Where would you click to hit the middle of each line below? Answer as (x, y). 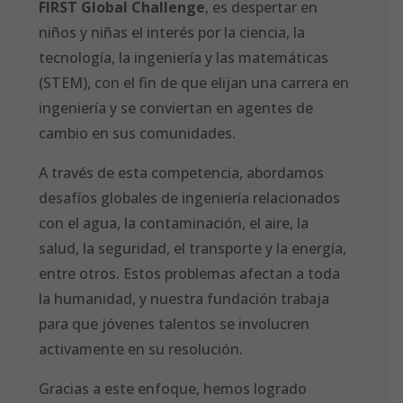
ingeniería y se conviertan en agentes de (176, 108)
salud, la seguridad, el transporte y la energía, (193, 248)
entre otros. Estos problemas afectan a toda (190, 273)
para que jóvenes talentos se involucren (175, 324)
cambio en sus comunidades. (138, 133)
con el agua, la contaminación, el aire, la (174, 223)
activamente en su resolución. (141, 349)
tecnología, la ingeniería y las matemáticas (184, 58)
